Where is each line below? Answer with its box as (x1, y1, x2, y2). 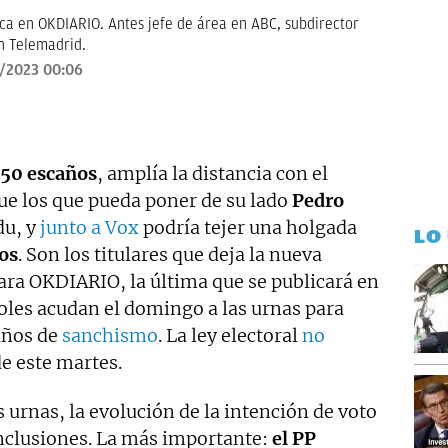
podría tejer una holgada (139, 215, 357, 239)
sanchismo (62, 323, 158, 347)
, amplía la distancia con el (97, 161, 328, 185)
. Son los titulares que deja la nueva (18, 242, 322, 266)
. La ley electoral (158, 323, 302, 347)
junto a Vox (40, 215, 139, 239)
